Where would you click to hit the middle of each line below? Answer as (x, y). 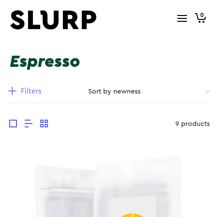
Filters (31, 91)
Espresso (45, 62)
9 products (193, 124)
